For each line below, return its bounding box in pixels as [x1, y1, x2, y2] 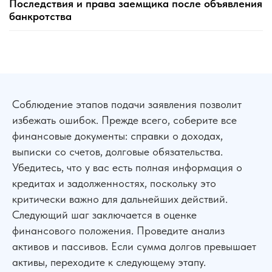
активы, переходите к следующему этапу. [12, 256, 206, 268]
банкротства [9, 10, 72, 22]
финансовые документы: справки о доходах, [12, 129, 223, 142]
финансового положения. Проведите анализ [12, 224, 225, 237]
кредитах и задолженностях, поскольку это [12, 177, 216, 189]
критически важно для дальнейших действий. [12, 192, 228, 205]
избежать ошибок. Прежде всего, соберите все [12, 114, 237, 126]
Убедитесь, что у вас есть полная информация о [12, 161, 242, 174]
